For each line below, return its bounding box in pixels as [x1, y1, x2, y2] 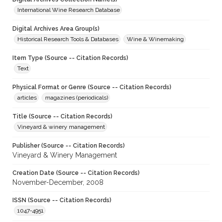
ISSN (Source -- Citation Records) [12, 197, 111, 204]
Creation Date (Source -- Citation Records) [12, 169, 140, 177]
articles [17, 94, 37, 102]
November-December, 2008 [12, 178, 104, 187]
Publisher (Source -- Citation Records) [12, 142, 125, 150]
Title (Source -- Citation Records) [12, 113, 112, 120]
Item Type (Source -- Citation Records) [12, 55, 128, 62]
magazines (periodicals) [45, 94, 108, 102]
